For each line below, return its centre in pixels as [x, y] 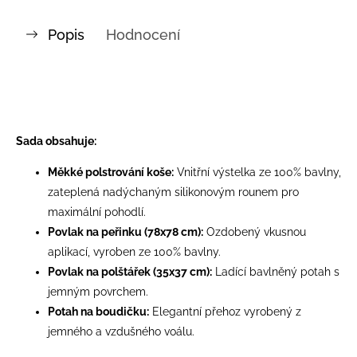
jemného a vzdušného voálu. [121, 331]
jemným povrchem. [98, 291]
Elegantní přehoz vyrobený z [227, 311]
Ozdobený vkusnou [256, 231]
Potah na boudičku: [98, 311]
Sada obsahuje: [56, 141]
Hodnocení [143, 34]
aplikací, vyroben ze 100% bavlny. [134, 251]
